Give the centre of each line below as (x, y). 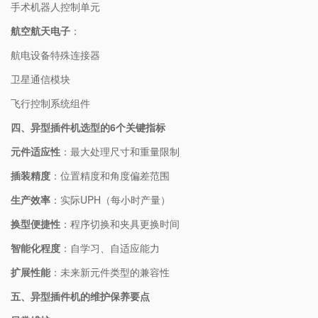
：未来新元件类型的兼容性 (110, 272)
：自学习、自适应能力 (110, 248)
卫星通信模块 (40, 79)
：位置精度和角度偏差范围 (110, 176)
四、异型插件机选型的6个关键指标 (88, 127)
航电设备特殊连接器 (55, 55)
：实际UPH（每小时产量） (110, 200)
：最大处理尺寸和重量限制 (120, 152)
